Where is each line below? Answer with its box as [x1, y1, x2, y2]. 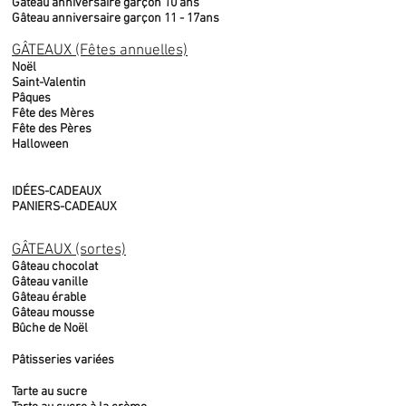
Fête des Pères [12, 121, 92, 137]
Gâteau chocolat [12, 259, 98, 275]
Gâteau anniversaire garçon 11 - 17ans [12, 11, 219, 26]
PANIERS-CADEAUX [12, 199, 117, 215]
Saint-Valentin [12, 75, 86, 91]
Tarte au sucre [12, 384, 87, 400]
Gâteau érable [12, 290, 86, 305]
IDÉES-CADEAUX [12, 184, 101, 199]
